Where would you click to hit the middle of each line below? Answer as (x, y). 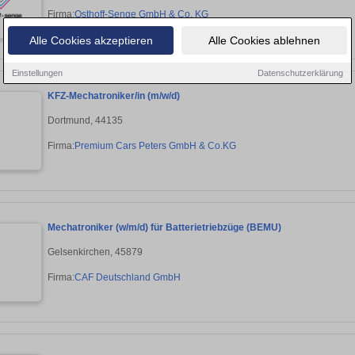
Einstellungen (37, 73)
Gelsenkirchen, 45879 (95, 252)
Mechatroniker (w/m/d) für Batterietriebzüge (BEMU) (164, 228)
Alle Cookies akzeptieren (91, 40)
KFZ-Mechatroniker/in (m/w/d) (114, 96)
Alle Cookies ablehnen (264, 40)
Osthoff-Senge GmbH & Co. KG (141, 14)
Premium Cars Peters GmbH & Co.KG (155, 145)
